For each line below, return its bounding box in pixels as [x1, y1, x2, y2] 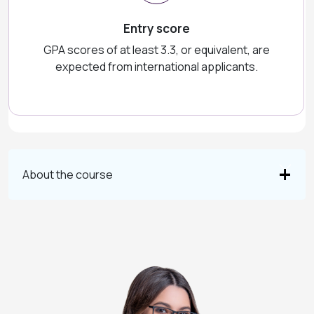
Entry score [123, 20, 190, 36]
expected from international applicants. [55, 59, 258, 74]
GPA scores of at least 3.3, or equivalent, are [43, 42, 270, 57]
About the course [22, 166, 113, 182]
